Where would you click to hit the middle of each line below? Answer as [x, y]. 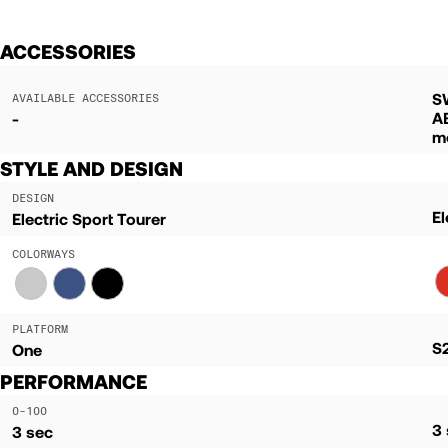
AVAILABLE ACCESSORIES [85, 97]
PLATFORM [40, 328]
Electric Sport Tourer [89, 218]
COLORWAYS [43, 253]
